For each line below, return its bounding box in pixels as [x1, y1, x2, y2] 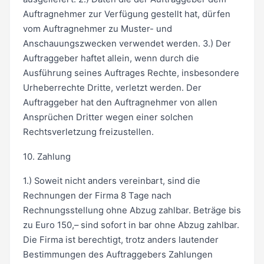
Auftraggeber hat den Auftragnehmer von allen [22, 97, 217, 108]
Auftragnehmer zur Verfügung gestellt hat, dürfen [22, 8, 230, 19]
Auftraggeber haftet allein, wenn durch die [22, 52, 199, 64]
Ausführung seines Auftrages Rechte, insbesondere [22, 67, 239, 78]
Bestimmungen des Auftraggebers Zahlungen [22, 249, 213, 260]
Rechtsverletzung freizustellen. [22, 126, 154, 137]
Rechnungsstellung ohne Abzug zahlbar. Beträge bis [22, 205, 241, 216]
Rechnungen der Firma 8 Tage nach [22, 190, 171, 202]
